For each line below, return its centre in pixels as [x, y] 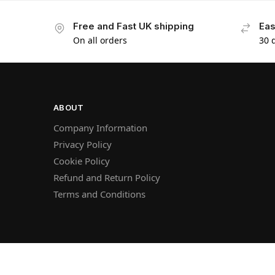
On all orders [100, 40]
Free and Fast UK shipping [134, 26]
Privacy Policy [83, 145]
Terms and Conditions [99, 194]
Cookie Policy [82, 161]
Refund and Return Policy [107, 178]
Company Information [100, 128]
